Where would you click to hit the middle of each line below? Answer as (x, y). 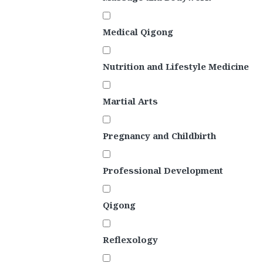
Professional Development (163, 171)
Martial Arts (130, 101)
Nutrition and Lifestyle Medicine (176, 67)
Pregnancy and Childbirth (159, 136)
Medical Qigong (138, 32)
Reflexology (130, 240)
